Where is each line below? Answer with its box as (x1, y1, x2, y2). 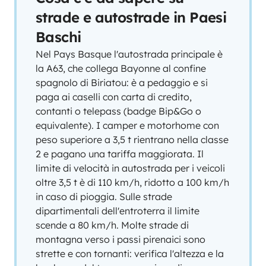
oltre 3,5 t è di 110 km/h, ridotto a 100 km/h (36, 176, 229, 188)
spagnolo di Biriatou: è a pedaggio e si (36, 77, 208, 88)
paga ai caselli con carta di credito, (36, 91, 192, 103)
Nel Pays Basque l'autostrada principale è (36, 48, 223, 60)
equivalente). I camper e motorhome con (36, 119, 219, 131)
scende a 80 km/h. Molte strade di (36, 219, 189, 231)
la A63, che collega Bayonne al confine (36, 62, 206, 74)
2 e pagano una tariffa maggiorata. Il (36, 148, 204, 160)
